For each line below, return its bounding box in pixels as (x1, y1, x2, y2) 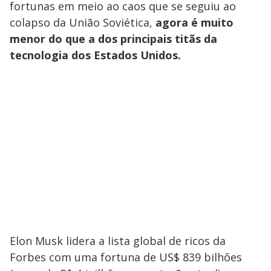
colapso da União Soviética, (10, 15, 155, 30)
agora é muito (155, 15, 233, 30)
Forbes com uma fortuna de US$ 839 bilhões (10, 250, 242, 265)
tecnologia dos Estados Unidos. (10, 48, 181, 63)
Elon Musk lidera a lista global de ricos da (10, 233, 226, 249)
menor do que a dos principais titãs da (10, 31, 217, 47)
